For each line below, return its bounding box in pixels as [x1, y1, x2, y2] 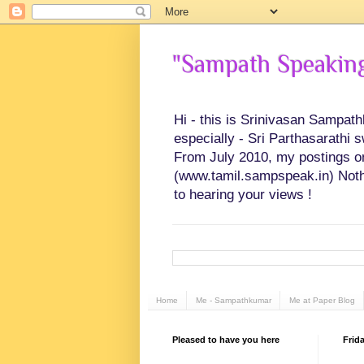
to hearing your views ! [174, 187, 312, 203]
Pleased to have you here [172, 335, 279, 345]
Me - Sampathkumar [196, 296, 271, 305]
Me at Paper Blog [289, 296, 355, 305]
